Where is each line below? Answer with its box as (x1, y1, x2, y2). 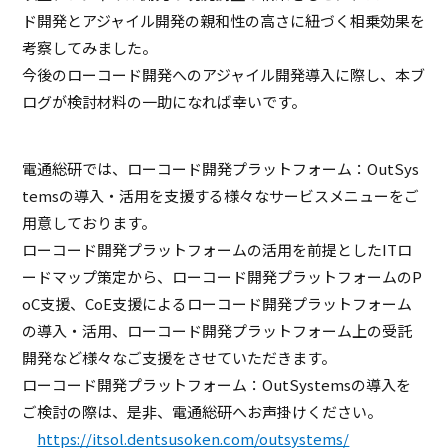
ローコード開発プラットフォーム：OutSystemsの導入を (22, 374, 412, 396)
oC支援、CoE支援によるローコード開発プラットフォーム (22, 293, 413, 315)
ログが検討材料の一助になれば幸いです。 (22, 91, 307, 113)
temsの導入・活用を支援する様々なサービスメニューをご (22, 185, 420, 207)
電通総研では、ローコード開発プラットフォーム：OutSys (22, 158, 420, 180)
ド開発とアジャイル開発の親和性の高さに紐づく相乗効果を (22, 10, 426, 32)
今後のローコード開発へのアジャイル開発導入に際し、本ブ (22, 64, 426, 86)
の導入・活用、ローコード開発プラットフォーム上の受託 (22, 320, 413, 342)
